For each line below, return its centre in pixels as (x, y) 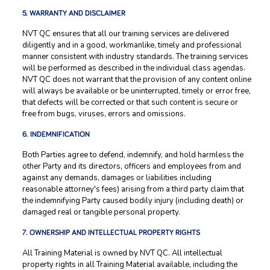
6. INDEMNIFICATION (56, 135)
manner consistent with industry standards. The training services (135, 57)
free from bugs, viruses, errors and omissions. (104, 114)
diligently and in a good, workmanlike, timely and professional (132, 45)
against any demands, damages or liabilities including (117, 178)
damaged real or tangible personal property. (101, 212)
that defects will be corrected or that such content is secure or (130, 102)
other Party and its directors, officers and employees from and (131, 166)
